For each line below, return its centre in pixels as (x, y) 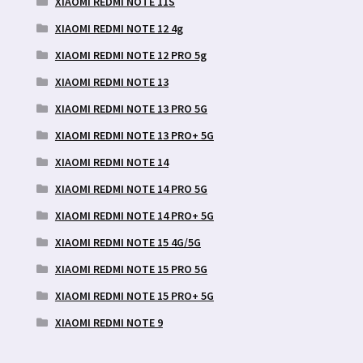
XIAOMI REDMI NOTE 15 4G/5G (128, 242)
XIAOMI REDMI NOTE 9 (109, 322)
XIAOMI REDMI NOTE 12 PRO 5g (130, 55)
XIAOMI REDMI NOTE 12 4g (119, 28)
